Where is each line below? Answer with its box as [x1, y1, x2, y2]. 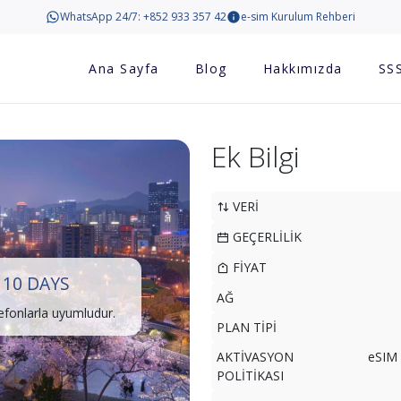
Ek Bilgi [211, 137, 300, 175]
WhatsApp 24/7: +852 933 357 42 [60, 9, 226, 24]
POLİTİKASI [217, 367, 284, 384]
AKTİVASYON [217, 348, 294, 365]
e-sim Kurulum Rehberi [241, 9, 355, 24]
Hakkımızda [262, 60, 343, 77]
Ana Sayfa [89, 60, 159, 77]
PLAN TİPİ [217, 319, 277, 336]
